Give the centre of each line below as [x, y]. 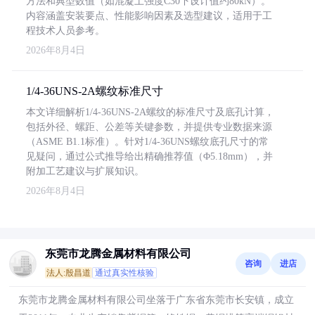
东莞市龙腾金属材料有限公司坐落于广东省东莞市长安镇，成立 [156, 300]
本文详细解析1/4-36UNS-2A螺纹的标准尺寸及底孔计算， [150, 112]
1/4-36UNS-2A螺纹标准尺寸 [95, 91]
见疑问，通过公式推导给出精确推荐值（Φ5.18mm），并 [149, 156]
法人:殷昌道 [69, 273]
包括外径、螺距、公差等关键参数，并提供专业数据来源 [149, 127]
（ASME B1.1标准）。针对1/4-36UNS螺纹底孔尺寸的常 [147, 142]
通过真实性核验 [124, 273]
